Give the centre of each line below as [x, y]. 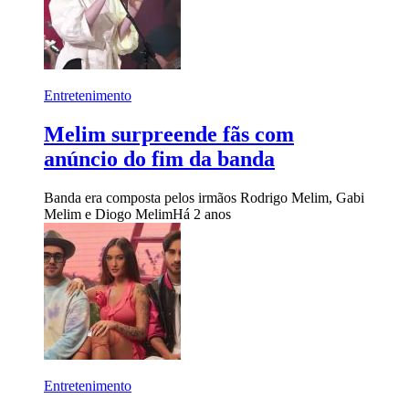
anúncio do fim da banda [159, 158]
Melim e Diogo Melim [108, 214]
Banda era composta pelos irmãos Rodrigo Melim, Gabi [204, 197]
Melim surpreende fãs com [169, 134]
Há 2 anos [202, 214]
